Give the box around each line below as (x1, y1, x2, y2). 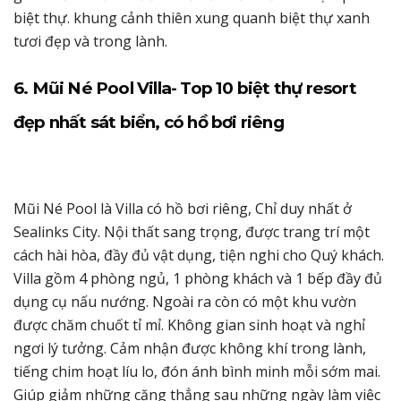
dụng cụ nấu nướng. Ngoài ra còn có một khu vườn (13, 291, 356, 311)
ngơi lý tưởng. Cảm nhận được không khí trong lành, (13, 337, 366, 358)
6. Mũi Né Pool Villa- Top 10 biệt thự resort (13, 77, 356, 98)
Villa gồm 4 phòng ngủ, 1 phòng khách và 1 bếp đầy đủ (13, 268, 382, 288)
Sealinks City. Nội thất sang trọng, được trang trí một (13, 221, 370, 242)
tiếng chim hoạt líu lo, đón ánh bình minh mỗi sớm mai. (13, 361, 380, 381)
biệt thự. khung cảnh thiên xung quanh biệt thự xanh (13, 7, 370, 28)
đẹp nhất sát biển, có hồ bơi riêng (13, 111, 284, 132)
